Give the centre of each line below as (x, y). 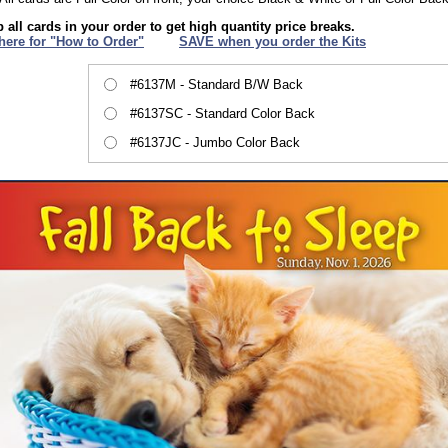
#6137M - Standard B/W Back (216, 84)
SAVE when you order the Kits (272, 41)
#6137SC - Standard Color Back (222, 113)
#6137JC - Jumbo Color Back (214, 142)
